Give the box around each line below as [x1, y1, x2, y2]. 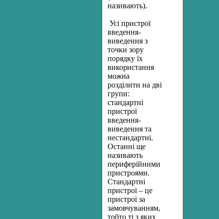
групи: [108, 89, 130, 98]
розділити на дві [108, 81, 162, 89]
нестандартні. [108, 133, 153, 142]
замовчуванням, [108, 204, 160, 212]
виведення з [108, 37, 148, 45]
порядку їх [108, 54, 143, 63]
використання [108, 63, 154, 71]
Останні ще [108, 142, 146, 151]
